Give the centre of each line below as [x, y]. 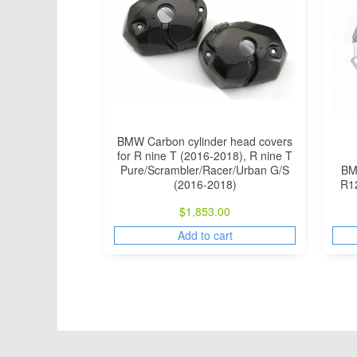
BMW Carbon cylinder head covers [205, 141]
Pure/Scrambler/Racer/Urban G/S [205, 169]
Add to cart [205, 235]
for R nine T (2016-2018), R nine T [205, 155]
